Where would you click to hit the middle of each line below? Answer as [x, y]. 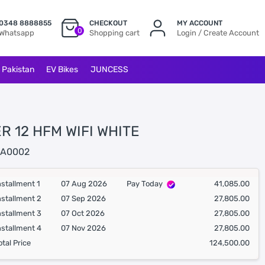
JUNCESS [109, 70]
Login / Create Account [218, 33]
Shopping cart [114, 33]
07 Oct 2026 [83, 213]
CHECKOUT [108, 23]
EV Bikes [62, 70]
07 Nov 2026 [84, 228]
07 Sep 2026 [84, 198]
